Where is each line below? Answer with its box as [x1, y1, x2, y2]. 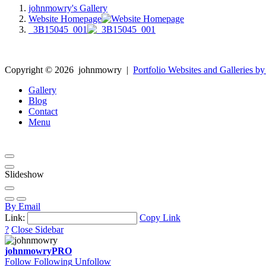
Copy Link [140, 212, 180, 223]
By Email [5, 201, 40, 211]
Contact [28, 106, 58, 116]
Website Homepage [28, 13, 102, 24]
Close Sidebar [11, 224, 64, 235]
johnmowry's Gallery [28, 2, 107, 13]
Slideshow [5, 169, 44, 179]
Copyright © [5, 64, 55, 75]
